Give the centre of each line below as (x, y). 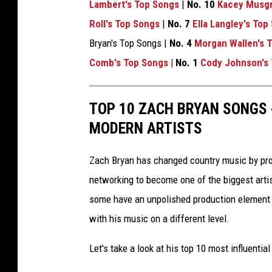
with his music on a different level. (159, 218)
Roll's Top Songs (124, 23)
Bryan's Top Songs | (129, 43)
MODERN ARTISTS (146, 128)
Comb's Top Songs (129, 62)
